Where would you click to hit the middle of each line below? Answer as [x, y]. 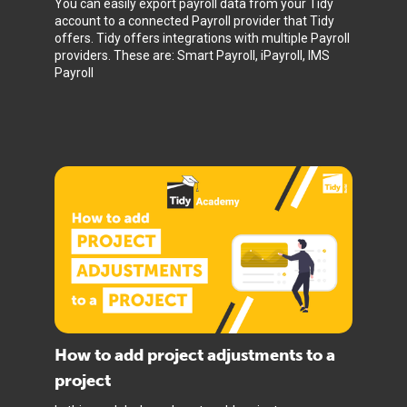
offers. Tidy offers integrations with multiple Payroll [202, 38]
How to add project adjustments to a [195, 355]
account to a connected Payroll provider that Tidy [194, 21]
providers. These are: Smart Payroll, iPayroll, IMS [192, 55]
